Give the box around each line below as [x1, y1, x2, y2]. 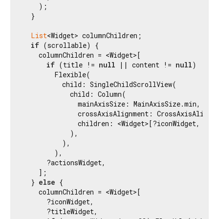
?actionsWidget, [23, 157, 106, 167]
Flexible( [23, 69, 90, 79]
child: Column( [23, 89, 126, 99]
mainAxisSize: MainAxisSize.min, [23, 99, 200, 109]
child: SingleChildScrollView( [23, 79, 176, 89]
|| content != [115, 60, 175, 69]
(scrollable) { [39, 40, 99, 50]
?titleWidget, [23, 206, 98, 216]
